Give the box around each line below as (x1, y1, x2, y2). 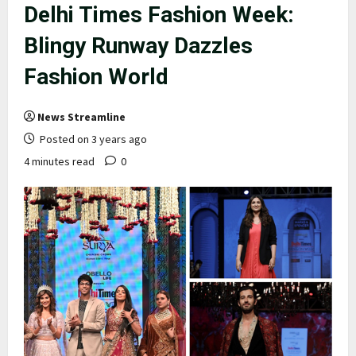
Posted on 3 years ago (37, 131, 147, 146)
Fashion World (24, 63, 168, 90)
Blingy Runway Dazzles (24, 32, 253, 59)
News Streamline (37, 109, 126, 124)
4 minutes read (24, 153, 95, 168)
